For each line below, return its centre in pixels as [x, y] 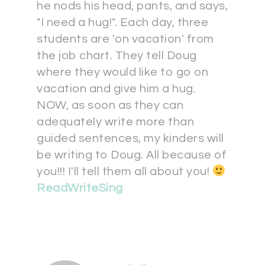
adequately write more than [115, 122]
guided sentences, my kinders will [130, 139]
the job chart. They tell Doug [117, 56]
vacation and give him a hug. [116, 89]
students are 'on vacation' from [125, 39]
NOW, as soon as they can [110, 106]
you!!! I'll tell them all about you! [125, 172]
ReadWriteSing [80, 188]
